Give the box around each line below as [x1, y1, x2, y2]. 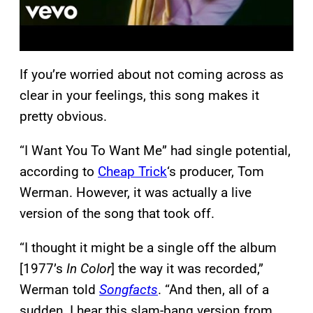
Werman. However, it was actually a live [20, 184, 252, 201]
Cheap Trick [98, 163, 167, 180]
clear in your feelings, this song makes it [20, 87, 259, 104]
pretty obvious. [20, 108, 107, 125]
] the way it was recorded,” [111, 261, 263, 277]
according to [20, 163, 98, 180]
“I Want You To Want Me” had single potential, [20, 143, 291, 159]
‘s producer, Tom [167, 163, 264, 180]
